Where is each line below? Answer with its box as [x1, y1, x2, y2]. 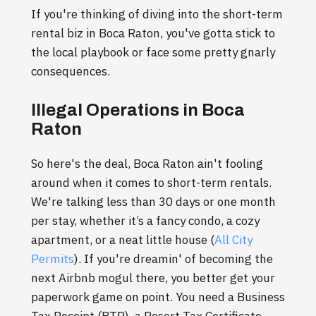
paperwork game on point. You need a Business [31, 289, 285, 305]
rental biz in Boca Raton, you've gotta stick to [31, 25, 275, 42]
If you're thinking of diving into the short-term [31, 6, 283, 23]
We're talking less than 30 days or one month [31, 194, 276, 210]
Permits [31, 251, 74, 267]
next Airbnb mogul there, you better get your [31, 270, 275, 286]
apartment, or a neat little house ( [31, 232, 214, 248]
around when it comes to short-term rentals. [31, 175, 272, 191]
